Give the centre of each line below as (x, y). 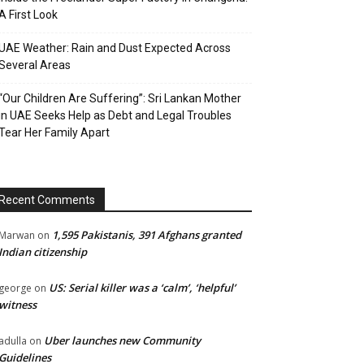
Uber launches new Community (122, 340)
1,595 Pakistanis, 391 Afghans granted (147, 235)
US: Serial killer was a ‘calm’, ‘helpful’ (142, 288)
